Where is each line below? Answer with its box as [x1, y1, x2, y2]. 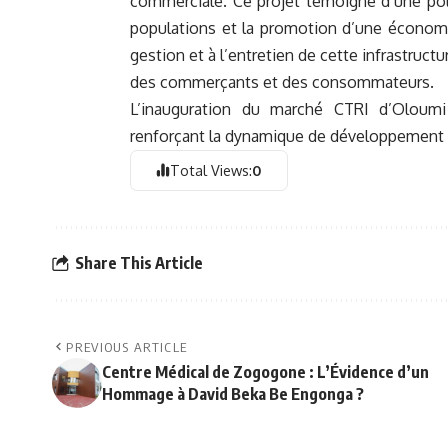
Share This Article [75, 253, 203, 274]
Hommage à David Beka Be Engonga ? [102, 383, 364, 404]
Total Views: [170, 161, 253, 180]
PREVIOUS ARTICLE [66, 338, 188, 355]
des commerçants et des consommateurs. [130, 71, 434, 92]
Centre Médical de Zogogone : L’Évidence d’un [102, 361, 429, 382]
